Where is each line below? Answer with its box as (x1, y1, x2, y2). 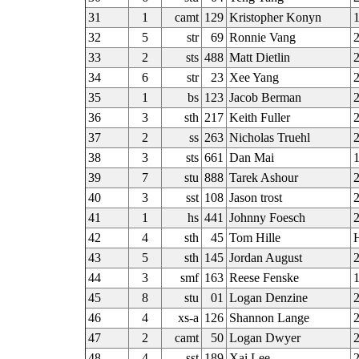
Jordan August (228, 251, 302, 264)
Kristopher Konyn (228, 10, 321, 24)
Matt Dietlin (228, 50, 290, 64)
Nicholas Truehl (228, 131, 310, 144)
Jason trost (228, 191, 282, 204)
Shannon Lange (228, 311, 309, 325)
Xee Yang (228, 71, 279, 84)
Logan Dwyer (228, 331, 301, 345)
